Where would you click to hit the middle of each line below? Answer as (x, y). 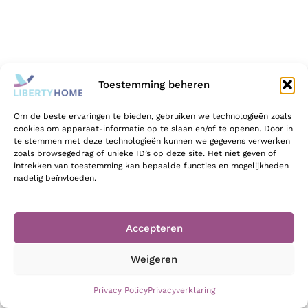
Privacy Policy (120, 290)
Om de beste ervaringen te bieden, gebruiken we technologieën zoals (153, 116)
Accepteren (154, 228)
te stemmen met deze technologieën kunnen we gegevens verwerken (152, 141)
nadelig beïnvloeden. (55, 178)
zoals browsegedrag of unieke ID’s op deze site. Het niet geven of (145, 153)
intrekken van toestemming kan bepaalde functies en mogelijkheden (151, 166)
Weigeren (154, 259)
